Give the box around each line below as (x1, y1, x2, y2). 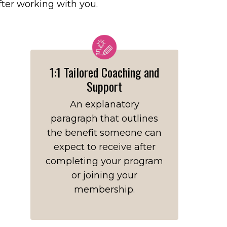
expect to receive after (53, 141, 156, 153)
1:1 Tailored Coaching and (50, 63, 159, 81)
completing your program (46, 156, 163, 167)
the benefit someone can (47, 127, 162, 138)
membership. (74, 184, 135, 195)
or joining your (71, 170, 137, 181)
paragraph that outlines (51, 113, 158, 124)
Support (87, 77, 122, 95)
